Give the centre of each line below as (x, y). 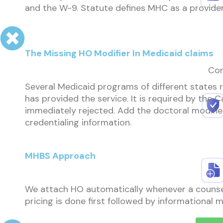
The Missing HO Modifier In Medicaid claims (119, 53)
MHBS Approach (60, 156)
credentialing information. (78, 122)
